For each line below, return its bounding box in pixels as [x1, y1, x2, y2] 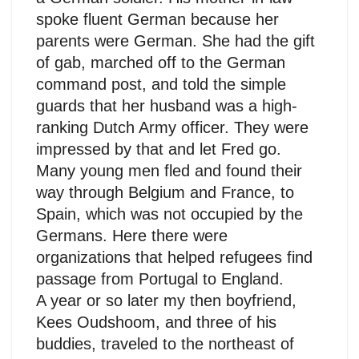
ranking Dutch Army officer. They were [36, 118, 309, 136]
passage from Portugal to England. [36, 269, 284, 288]
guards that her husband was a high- [36, 96, 297, 115]
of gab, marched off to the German [36, 53, 285, 71]
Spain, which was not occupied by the [36, 204, 303, 223]
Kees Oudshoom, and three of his [36, 313, 276, 331]
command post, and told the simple [36, 75, 286, 93]
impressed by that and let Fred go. [36, 139, 281, 158]
